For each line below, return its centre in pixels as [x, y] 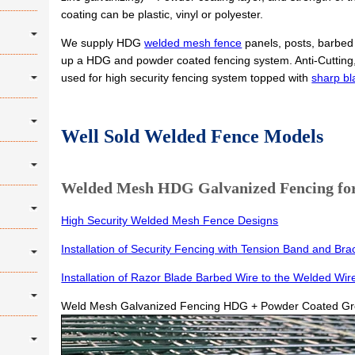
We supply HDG [103, 43]
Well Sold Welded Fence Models [193, 136]
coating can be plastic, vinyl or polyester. [162, 14]
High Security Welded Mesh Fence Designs [170, 220]
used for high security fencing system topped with [187, 78]
